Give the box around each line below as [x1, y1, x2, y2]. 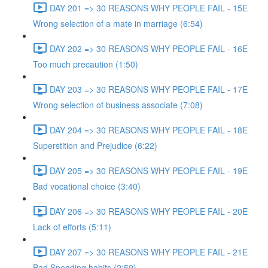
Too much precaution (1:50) [33, 58, 138, 70]
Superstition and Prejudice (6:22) [33, 139, 157, 151]
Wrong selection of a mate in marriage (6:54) [33, 17, 203, 29]
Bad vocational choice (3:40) [33, 180, 141, 192]
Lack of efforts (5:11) [33, 221, 111, 233]
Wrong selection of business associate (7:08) [33, 99, 203, 111]
